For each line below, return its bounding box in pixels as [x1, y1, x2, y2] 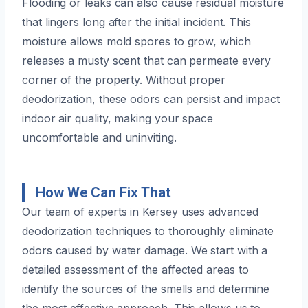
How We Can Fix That [36, 184, 171, 201]
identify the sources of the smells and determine [22, 281, 270, 296]
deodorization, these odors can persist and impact [22, 91, 280, 106]
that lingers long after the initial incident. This [22, 14, 252, 29]
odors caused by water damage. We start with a [22, 243, 268, 257]
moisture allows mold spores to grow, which [22, 34, 251, 48]
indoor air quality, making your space [22, 111, 214, 125]
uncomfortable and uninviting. [22, 130, 177, 144]
